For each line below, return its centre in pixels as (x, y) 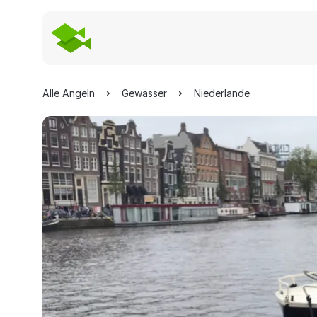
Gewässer (144, 93)
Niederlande (222, 93)
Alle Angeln (69, 93)
